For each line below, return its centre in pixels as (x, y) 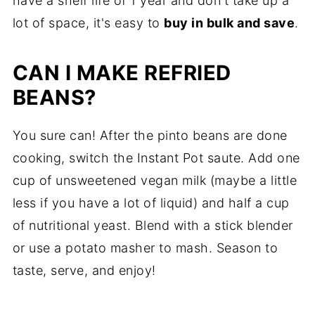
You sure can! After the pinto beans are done (150, 136)
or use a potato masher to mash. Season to (145, 248)
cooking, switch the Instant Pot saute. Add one (156, 158)
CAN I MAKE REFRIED (122, 73)
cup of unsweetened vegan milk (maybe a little (155, 181)
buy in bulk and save (230, 23)
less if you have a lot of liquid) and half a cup (151, 203)
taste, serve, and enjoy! (84, 271)
